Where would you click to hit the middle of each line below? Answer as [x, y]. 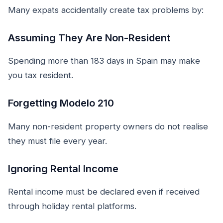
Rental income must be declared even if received [104, 192]
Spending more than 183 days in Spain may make [104, 61]
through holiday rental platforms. [72, 206]
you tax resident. [41, 75]
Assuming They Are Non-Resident [89, 38]
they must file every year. [57, 141]
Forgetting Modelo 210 [61, 103]
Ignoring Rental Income [63, 168]
